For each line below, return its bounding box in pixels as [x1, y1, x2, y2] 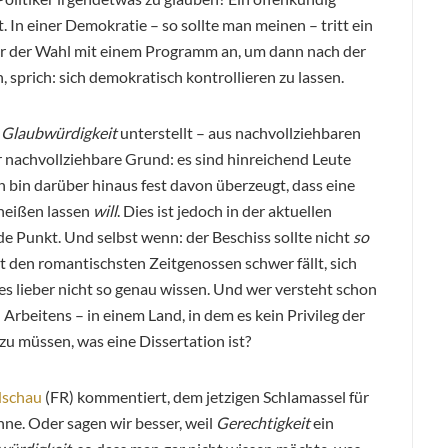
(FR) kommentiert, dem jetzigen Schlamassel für [42, 386, 369, 406]
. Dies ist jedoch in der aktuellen [117, 200, 332, 220]
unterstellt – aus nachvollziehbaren [120, 122, 361, 142]
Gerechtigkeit [216, 412, 310, 432]
